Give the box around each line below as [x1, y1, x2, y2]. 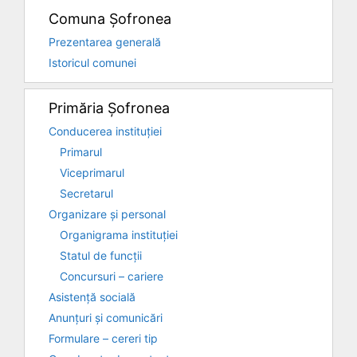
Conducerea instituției [49, 124, 162, 138]
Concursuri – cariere [60, 269, 163, 283]
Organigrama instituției [60, 227, 178, 241]
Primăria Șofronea [49, 99, 170, 116]
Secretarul [60, 186, 113, 200]
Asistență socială [49, 289, 135, 304]
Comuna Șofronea [49, 10, 171, 27]
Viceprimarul [60, 165, 124, 179]
